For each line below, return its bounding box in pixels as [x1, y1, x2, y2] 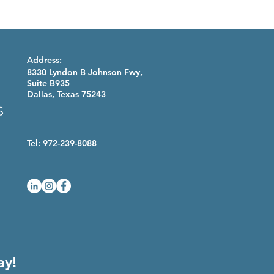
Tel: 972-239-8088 [27, 138, 97, 149]
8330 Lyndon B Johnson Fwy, [27, 67, 143, 78]
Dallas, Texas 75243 [27, 89, 106, 100]
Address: [27, 54, 62, 66]
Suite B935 [27, 78, 70, 89]
